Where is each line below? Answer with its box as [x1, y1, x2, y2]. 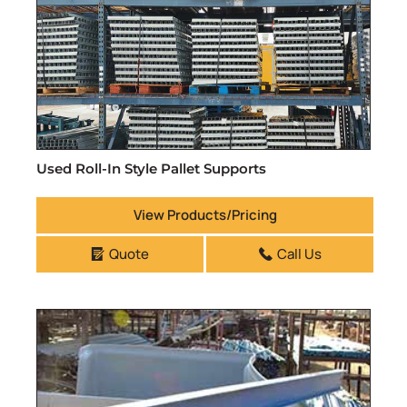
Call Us [276, 243, 322, 263]
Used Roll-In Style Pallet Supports [36, 159, 266, 177]
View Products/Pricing [133, 204, 277, 224]
